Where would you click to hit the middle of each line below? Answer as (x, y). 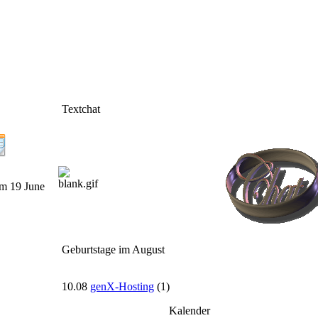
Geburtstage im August (113, 250)
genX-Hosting (122, 287)
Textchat (81, 109)
